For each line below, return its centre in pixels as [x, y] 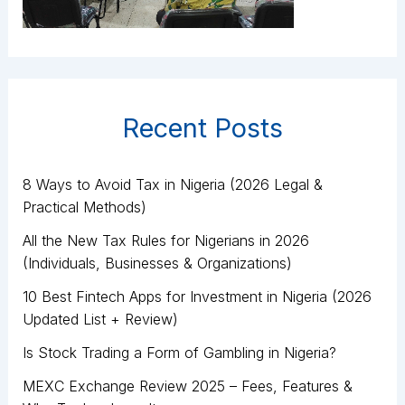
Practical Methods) [84, 207]
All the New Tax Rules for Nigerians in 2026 [165, 241]
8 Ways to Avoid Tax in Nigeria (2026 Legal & [172, 185]
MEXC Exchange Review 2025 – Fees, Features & [187, 386]
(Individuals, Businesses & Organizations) [157, 264]
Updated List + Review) [100, 320]
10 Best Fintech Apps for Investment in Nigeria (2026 [197, 297]
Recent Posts [202, 128]
